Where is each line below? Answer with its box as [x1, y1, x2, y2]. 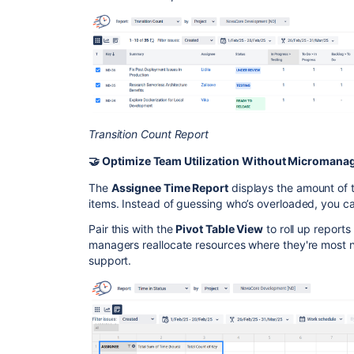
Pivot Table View [175, 222, 264, 236]
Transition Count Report [88, 127, 209, 141]
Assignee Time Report [111, 181, 228, 195]
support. [88, 254, 132, 268]
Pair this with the [88, 222, 176, 236]
